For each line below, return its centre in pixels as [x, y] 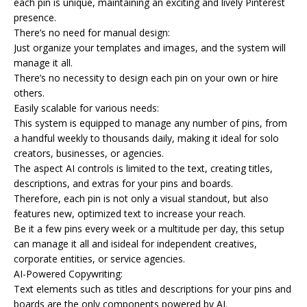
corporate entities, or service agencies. [99, 258]
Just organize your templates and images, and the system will [150, 47]
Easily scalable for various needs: [86, 108]
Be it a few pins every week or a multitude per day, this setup [149, 228]
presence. [35, 17]
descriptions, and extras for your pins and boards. [123, 183]
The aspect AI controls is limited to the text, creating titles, [143, 168]
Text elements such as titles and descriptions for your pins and [152, 288]
